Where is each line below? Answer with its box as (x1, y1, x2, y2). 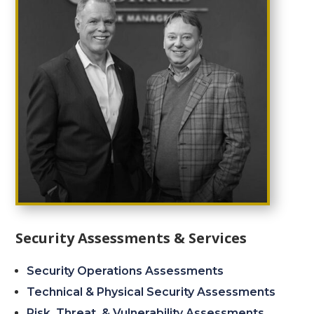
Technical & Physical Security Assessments (27, 285, 276, 299)
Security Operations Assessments (27, 264, 224, 278)
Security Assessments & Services (15, 228, 247, 247)
